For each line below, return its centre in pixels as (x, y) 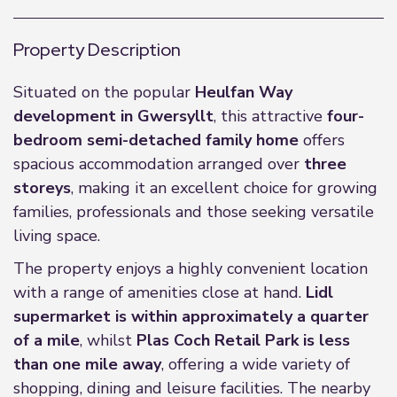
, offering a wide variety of (256, 364)
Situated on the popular (104, 92)
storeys (42, 188)
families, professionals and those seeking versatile (194, 212)
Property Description (97, 50)
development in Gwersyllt (113, 116)
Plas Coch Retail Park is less (243, 340)
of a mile (47, 340)
